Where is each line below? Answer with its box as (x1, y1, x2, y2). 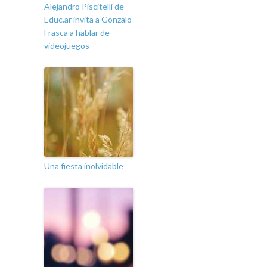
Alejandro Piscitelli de (44, 1, 124, 12)
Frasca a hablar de (44, 27, 110, 38)
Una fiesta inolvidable (44, 161, 123, 172)
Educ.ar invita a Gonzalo (44, 14, 132, 25)
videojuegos (44, 41, 89, 51)
